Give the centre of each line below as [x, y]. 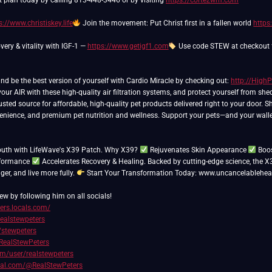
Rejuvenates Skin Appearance [198, 150]
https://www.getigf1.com [128, 46]
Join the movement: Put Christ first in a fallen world [167, 23]
